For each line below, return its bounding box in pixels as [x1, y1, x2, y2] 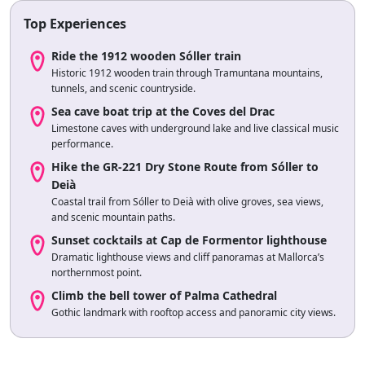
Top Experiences [24, 14, 126, 33]
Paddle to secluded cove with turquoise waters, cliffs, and [51, 345, 309, 359]
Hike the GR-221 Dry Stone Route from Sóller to [51, 158, 319, 174]
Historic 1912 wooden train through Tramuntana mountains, [51, 65, 323, 80]
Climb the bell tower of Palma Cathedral [51, 287, 277, 303]
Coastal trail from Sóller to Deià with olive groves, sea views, [51, 194, 323, 209]
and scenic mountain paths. [51, 209, 175, 224]
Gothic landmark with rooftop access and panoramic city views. [51, 305, 336, 319]
